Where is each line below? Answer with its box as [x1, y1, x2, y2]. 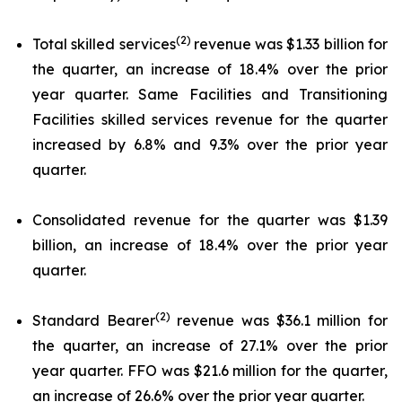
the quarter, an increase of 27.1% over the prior [32, 336, 388, 354]
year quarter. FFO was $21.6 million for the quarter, [32, 362, 388, 380]
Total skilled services [32, 35, 176, 53]
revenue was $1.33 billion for [193, 35, 389, 53]
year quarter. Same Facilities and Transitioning [32, 85, 388, 103]
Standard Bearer [32, 311, 155, 329]
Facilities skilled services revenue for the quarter [32, 110, 388, 128]
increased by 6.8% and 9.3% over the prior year [32, 135, 388, 153]
